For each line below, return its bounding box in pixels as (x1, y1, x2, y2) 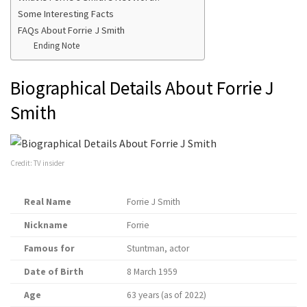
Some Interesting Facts (18, 7, 114, 20)
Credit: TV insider (10, 158, 64, 168)
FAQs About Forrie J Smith (18, 23, 125, 36)
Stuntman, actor (127, 242, 189, 254)
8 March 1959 (127, 265, 177, 278)
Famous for (24, 242, 75, 254)
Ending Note (33, 39, 79, 51)
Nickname (24, 219, 68, 231)
